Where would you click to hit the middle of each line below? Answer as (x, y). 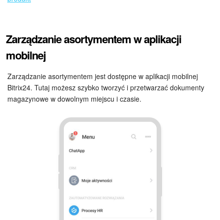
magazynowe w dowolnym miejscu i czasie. (74, 98)
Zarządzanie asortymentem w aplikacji (94, 39)
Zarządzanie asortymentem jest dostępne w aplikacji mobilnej (103, 76)
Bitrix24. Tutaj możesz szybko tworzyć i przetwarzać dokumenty (106, 87)
